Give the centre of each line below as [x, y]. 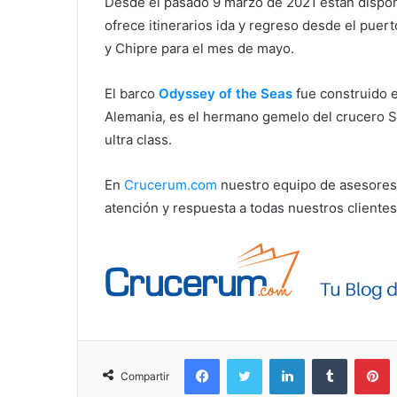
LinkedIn [327, 358]
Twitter [281, 358]
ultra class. [140, 140]
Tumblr [365, 358]
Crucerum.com [171, 185]
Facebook [246, 358]
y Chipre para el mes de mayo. [203, 49]
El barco [130, 94]
